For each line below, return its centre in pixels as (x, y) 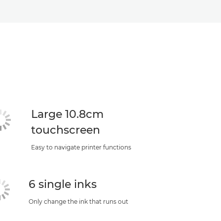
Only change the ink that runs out (78, 201)
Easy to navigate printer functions (81, 147)
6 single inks (62, 184)
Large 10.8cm (68, 114)
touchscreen (66, 130)
